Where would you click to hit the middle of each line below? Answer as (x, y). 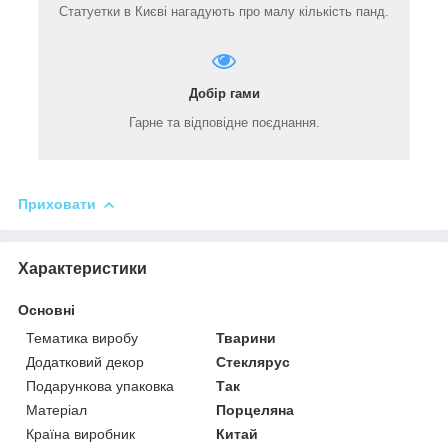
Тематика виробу (82, 337)
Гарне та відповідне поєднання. (224, 122)
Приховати (57, 203)
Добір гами (224, 93)
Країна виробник (80, 433)
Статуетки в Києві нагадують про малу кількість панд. (224, 11)
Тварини (246, 337)
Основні (46, 309)
